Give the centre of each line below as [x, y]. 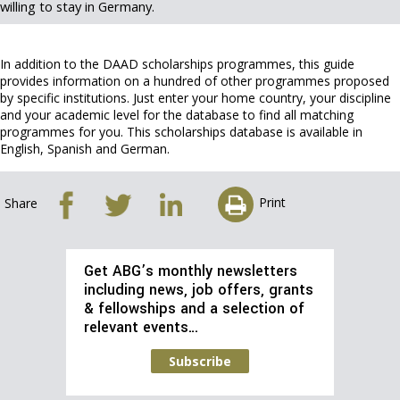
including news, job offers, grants [199, 290]
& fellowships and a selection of [194, 309]
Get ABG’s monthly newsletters [191, 271]
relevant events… [142, 328]
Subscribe [200, 361]
